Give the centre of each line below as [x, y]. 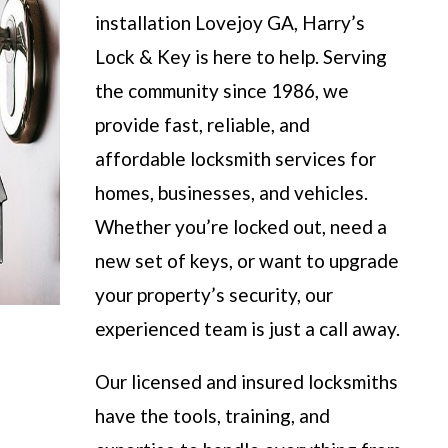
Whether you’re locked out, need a [241, 226]
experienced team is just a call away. [248, 328]
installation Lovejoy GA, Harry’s [230, 22]
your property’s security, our [214, 294]
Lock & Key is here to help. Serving [241, 56]
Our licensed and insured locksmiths [247, 381]
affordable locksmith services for [236, 158]
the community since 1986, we [222, 90]
